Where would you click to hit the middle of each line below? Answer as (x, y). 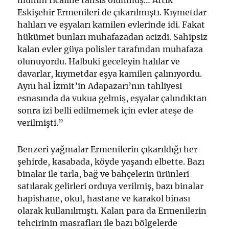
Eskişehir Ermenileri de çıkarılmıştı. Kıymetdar (112, 13)
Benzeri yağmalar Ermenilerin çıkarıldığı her (108, 150)
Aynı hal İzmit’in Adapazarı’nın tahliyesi (100, 86)
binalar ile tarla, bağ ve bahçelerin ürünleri (104, 174)
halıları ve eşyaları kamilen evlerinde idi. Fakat (111, 25)
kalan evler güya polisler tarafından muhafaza (110, 49)
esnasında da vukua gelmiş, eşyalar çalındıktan (112, 98)
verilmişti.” (41, 123)
